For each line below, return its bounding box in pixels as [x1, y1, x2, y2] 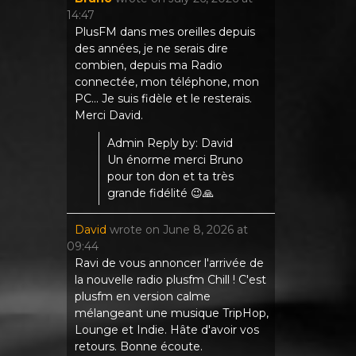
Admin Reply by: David [106, 135, 233, 150]
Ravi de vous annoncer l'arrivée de [74, 255, 264, 270]
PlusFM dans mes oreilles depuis [74, 24, 255, 39]
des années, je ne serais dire [74, 41, 228, 56]
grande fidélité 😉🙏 [106, 185, 214, 200]
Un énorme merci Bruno [106, 152, 243, 167]
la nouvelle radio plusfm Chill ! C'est [74, 272, 266, 287]
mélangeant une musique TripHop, [74, 305, 269, 320]
